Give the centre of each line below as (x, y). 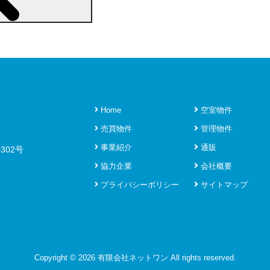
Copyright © (56, 257)
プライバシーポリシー (139, 184)
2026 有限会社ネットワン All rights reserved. (157, 257)
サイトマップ (223, 184)
